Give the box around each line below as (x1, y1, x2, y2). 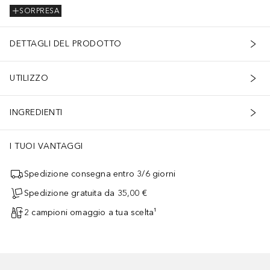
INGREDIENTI (10, 107, 63, 118)
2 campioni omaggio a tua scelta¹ (24, 207, 157, 218)
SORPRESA (19, 7, 59, 16)
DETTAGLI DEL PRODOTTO (10, 39, 122, 49)
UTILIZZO (10, 73, 48, 84)
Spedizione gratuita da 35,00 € (24, 188, 147, 199)
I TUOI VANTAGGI (10, 140, 83, 151)
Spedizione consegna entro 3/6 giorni (24, 169, 176, 180)
